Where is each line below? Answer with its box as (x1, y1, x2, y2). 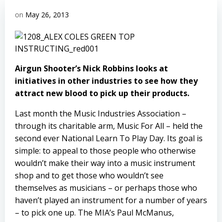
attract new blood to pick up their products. (15, 88, 189, 99)
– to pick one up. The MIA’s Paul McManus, (15, 207, 174, 218)
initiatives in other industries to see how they (15, 75, 198, 86)
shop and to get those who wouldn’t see (15, 170, 164, 181)
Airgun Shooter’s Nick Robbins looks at (15, 63, 168, 74)
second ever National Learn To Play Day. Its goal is (15, 133, 203, 144)
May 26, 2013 (25, 10, 69, 19)
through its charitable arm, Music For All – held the (15, 120, 203, 131)
